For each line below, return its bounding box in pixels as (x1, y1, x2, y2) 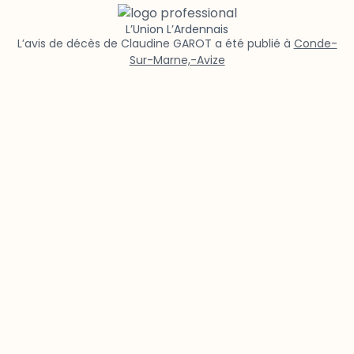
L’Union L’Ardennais (126, 21, 228, 37)
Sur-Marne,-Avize (129, 51, 225, 68)
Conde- (293, 35, 337, 51)
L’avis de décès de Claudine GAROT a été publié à (17, 35, 294, 51)
